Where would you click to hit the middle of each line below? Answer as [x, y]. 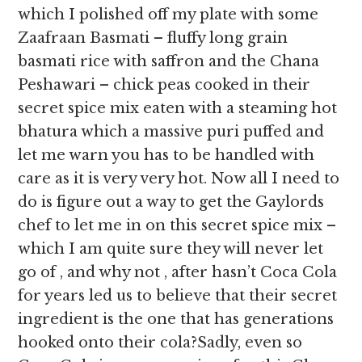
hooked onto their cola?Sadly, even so [160, 343]
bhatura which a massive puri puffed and [171, 132]
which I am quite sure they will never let [171, 249]
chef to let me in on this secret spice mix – [177, 225]
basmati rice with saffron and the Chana [169, 61]
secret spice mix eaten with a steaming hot [178, 108]
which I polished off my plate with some [168, 15]
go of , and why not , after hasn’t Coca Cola [178, 272]
